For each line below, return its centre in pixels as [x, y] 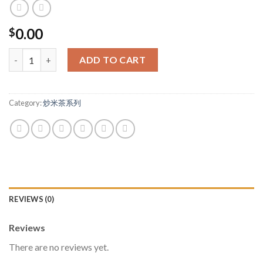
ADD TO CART [113, 60]
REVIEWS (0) [31, 199]
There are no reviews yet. [59, 247]
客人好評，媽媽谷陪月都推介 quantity [80, 55]
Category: [26, 103]
